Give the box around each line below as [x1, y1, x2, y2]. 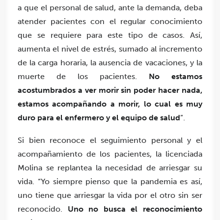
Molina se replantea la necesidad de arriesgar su [18, 163, 202, 173]
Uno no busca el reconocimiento [67, 204, 203, 214]
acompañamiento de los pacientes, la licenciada [18, 149, 202, 159]
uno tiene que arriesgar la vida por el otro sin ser [18, 191, 202, 200]
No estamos [149, 72, 202, 82]
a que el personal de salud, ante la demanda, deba [18, 3, 202, 13]
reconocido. [18, 204, 68, 214]
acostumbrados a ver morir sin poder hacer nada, [18, 85, 202, 95]
